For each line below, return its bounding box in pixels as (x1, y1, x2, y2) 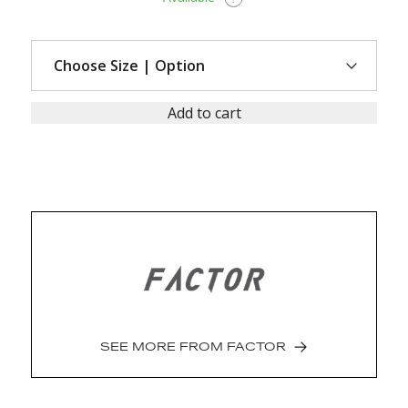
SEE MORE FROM (100, 342, 223, 353)
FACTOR (227, 342, 286, 353)
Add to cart (167, 103, 241, 123)
